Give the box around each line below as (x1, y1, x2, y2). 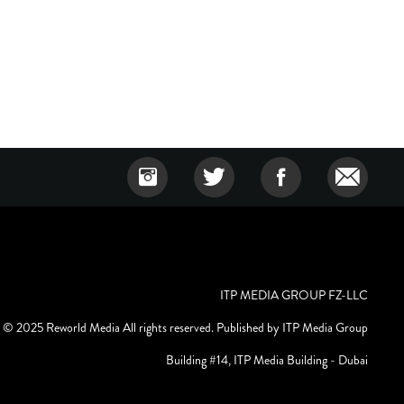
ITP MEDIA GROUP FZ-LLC (220, 286, 368, 305)
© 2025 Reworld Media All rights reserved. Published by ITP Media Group (3, 318, 368, 337)
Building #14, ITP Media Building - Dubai (166, 351, 368, 370)
